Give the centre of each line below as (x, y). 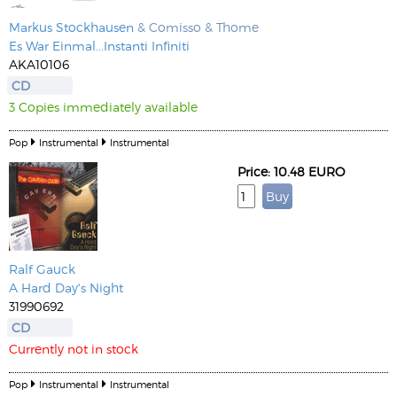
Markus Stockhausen (71, 27)
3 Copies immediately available (103, 107)
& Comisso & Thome (196, 27)
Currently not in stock (74, 349)
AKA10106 (39, 64)
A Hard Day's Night (66, 288)
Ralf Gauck (42, 269)
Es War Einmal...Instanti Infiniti (99, 46)
